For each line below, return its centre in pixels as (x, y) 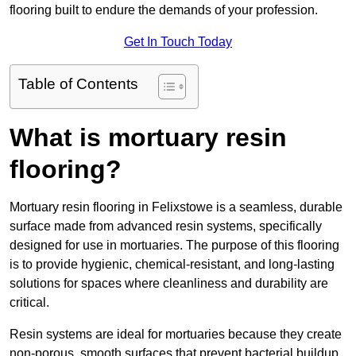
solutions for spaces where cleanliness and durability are (169, 284)
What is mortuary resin (148, 138)
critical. (29, 303)
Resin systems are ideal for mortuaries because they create (176, 335)
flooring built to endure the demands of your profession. (164, 10)
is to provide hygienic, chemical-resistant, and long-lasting (172, 265)
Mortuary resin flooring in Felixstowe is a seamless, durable (176, 207)
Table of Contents (78, 84)
